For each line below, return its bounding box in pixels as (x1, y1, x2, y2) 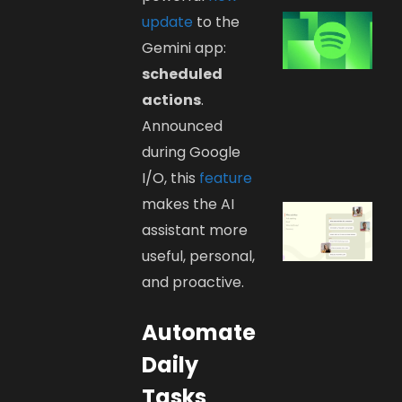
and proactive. (142, 271, 245, 293)
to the (193, 11, 240, 32)
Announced (142, 115, 223, 136)
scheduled (142, 63, 223, 84)
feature (196, 167, 253, 188)
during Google (142, 141, 241, 162)
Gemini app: (142, 37, 227, 58)
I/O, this (142, 167, 197, 188)
